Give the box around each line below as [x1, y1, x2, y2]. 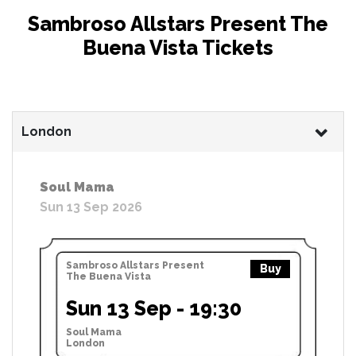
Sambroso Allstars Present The [28, 11, 328, 36]
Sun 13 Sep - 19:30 [66, 296, 242, 320]
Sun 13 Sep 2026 [40, 199, 142, 215]
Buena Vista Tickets [83, 35, 273, 60]
